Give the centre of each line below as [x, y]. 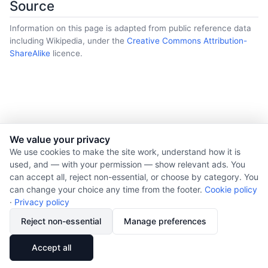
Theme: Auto [142, 166]
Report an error [134, 233]
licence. [66, 53]
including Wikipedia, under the [68, 40]
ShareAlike [30, 53]
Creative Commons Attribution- [187, 40]
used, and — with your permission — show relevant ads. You [127, 164]
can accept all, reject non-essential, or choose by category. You [134, 177]
